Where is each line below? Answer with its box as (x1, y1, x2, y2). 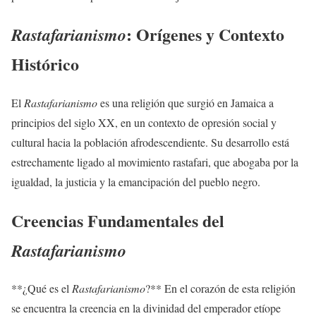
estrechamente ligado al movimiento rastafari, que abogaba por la (11, 154, 298, 169)
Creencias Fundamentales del (11, 207, 224, 233)
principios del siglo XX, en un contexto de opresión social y (11, 114, 276, 130)
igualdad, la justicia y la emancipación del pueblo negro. (11, 174, 260, 189)
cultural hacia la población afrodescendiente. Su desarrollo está (11, 134, 289, 150)
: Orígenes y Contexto (126, 21, 284, 47)
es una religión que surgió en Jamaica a (97, 95, 274, 110)
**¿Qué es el (11, 281, 72, 296)
